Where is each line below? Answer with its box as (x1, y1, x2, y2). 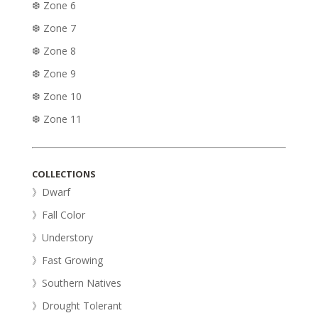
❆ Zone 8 (31, 44, 76, 58)
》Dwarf (31, 185, 70, 199)
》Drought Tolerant (31, 299, 122, 313)
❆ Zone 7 (31, 21, 76, 35)
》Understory (31, 231, 93, 245)
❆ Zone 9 (31, 67, 76, 81)
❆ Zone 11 (31, 112, 82, 126)
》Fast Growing (31, 253, 103, 268)
